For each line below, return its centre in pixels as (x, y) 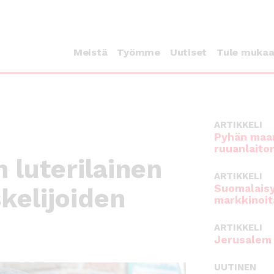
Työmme (139, 53)
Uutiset (188, 53)
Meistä (90, 53)
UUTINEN (235, 267)
